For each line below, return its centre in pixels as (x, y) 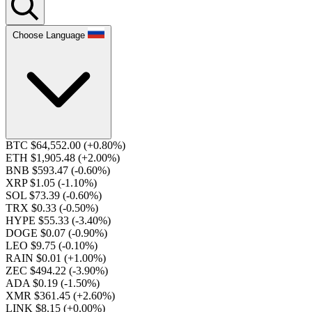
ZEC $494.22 (37, 271)
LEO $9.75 (32, 245)
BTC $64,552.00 (45, 145)
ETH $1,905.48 (42, 158)
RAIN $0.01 (35, 258)
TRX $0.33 (32, 208)
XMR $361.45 (39, 296)
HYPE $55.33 (39, 220)
